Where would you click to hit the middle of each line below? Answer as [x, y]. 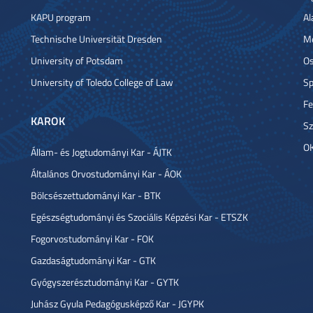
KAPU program [61, 17]
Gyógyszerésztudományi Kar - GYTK [105, 282]
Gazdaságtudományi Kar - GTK [93, 260]
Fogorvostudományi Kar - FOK [92, 239]
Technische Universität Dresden [96, 39]
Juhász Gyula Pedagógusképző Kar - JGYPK [117, 304]
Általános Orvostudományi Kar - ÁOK [106, 174]
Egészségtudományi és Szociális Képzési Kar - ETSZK [139, 217]
